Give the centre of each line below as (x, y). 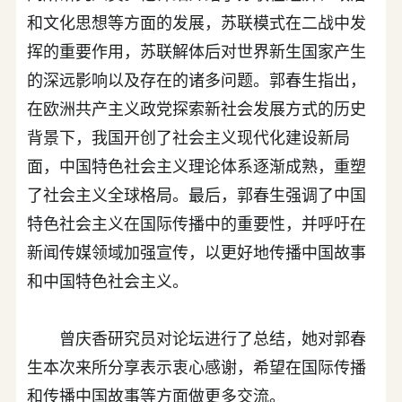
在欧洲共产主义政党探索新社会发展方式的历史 (196, 107)
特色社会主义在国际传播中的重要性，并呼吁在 (196, 222)
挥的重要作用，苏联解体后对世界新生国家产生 (196, 50)
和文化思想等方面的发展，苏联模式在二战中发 (196, 21)
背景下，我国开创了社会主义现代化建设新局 (188, 136)
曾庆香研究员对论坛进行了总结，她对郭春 (196, 337)
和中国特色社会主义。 (107, 280)
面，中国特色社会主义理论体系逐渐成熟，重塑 (196, 165)
